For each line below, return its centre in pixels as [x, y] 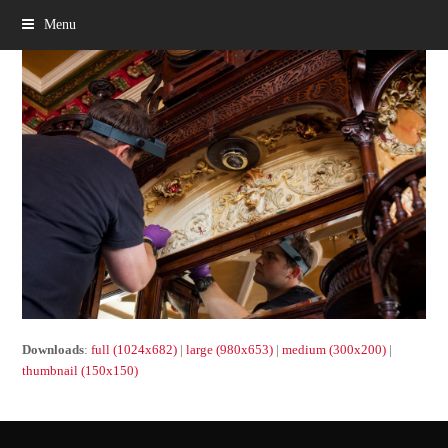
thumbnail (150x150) [80, 370]
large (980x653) [230, 349]
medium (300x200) [334, 349]
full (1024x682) [134, 349]
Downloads [53, 349]
